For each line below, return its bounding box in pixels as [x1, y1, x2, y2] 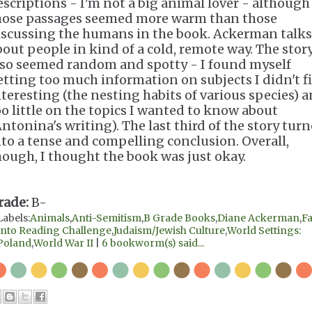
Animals [30, 212, 70, 224]
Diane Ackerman [217, 212, 299, 224]
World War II [33, 237, 93, 249]
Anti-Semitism [72, 212, 141, 224]
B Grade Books [143, 212, 215, 224]
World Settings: [227, 224, 301, 237]
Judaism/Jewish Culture [114, 224, 225, 237]
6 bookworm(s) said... [102, 237, 204, 249]
